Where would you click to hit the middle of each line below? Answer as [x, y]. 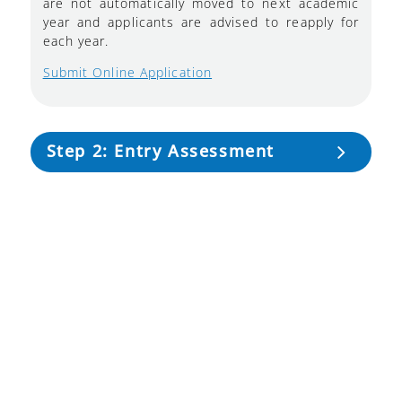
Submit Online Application [127, 72]
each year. [76, 40]
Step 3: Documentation [149, 216]
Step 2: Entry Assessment [160, 150]
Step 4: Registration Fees [149, 283]
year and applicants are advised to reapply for [201, 22]
